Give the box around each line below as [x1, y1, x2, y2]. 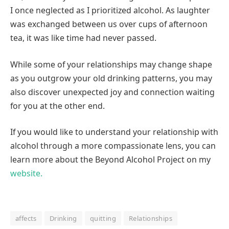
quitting [89, 213, 116, 223]
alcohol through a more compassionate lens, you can [10, 140, 216, 152]
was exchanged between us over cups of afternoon [10, 18, 208, 30]
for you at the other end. [10, 100, 105, 111]
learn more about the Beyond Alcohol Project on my [10, 154, 211, 166]
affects [15, 213, 37, 223]
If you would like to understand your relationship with [10, 126, 218, 138]
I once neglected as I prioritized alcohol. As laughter [10, 5, 210, 16]
